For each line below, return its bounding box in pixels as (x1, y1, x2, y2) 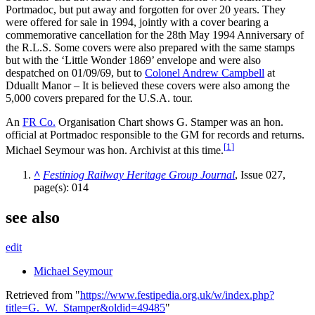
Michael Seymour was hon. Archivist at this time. (6, 144, 224, 157)
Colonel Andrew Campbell (145, 67, 264, 79)
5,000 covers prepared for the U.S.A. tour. (6, 92, 193, 105)
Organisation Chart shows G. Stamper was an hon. (56, 116, 283, 129)
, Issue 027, (235, 168, 285, 181)
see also (6, 207, 60, 226)
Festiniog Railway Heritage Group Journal (43, 168, 235, 181)
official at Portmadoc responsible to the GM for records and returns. (6, 129, 304, 141)
